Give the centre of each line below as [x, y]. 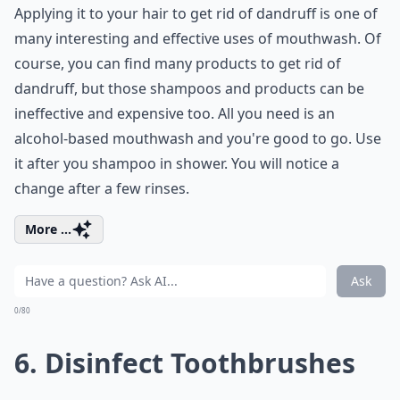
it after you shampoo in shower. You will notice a [177, 163]
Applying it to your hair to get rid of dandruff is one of [196, 13]
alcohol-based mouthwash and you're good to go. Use [198, 138]
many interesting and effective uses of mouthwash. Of [198, 38]
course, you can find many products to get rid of [178, 63]
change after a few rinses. [102, 188]
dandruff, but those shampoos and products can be [189, 88]
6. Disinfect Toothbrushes [185, 363]
